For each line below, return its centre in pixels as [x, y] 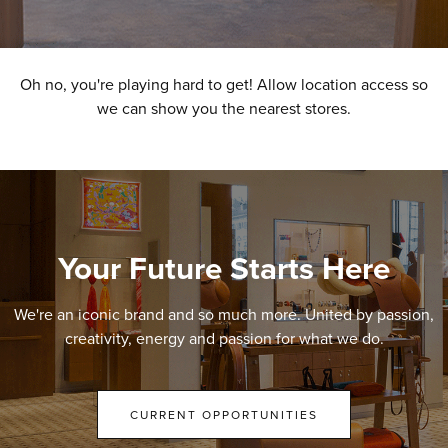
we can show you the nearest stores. [224, 107]
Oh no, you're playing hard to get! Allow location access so [224, 83]
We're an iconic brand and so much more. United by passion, [224, 313]
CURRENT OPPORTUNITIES [224, 414]
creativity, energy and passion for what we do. [224, 337]
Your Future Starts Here [224, 267]
